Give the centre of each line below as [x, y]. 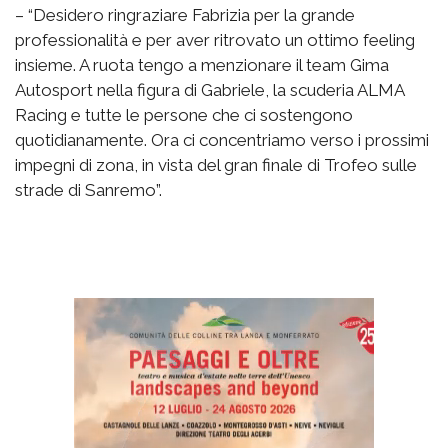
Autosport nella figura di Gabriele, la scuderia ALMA [209, 89]
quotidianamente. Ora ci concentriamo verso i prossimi [222, 139]
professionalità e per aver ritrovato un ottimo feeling [215, 39]
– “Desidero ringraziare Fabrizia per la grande [185, 14]
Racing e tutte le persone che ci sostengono [184, 114]
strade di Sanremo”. [88, 189]
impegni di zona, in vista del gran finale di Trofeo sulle [216, 164]
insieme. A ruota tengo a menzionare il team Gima [202, 64]
